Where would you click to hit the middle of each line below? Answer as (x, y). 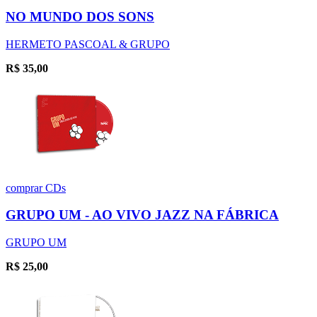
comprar (25, 188)
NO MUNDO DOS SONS (80, 16)
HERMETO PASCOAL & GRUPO (88, 44)
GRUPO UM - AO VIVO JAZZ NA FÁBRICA (142, 215)
